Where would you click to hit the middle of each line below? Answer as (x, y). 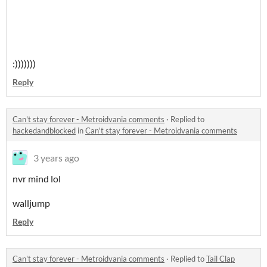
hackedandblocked (44, 131)
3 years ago (56, 158)
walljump (31, 203)
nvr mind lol (37, 178)
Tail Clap (221, 259)
